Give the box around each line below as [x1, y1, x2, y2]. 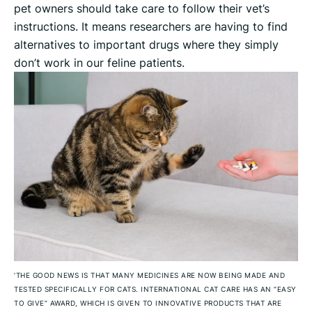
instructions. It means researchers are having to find [14, 19, 288, 35]
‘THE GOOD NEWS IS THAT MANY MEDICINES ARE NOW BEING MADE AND [14, 270, 285, 281]
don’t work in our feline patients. [14, 55, 185, 71]
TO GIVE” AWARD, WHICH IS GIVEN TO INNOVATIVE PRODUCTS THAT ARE [14, 298, 281, 309]
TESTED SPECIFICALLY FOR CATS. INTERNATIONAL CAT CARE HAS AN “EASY [14, 284, 297, 295]
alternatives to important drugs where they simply [14, 37, 279, 53]
